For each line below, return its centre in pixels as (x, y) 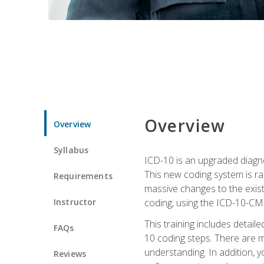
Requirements (83, 176)
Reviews (70, 253)
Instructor (75, 202)
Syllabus (71, 150)
